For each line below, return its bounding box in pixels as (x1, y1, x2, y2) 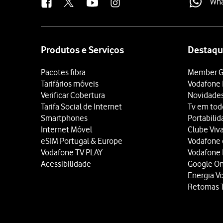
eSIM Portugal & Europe (41, 136, 122, 146)
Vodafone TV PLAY (41, 147, 103, 157)
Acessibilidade (41, 159, 91, 169)
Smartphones (41, 113, 88, 123)
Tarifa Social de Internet (41, 102, 122, 111)
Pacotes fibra (41, 67, 86, 77)
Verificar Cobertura (41, 90, 105, 100)
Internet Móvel (41, 124, 92, 134)
